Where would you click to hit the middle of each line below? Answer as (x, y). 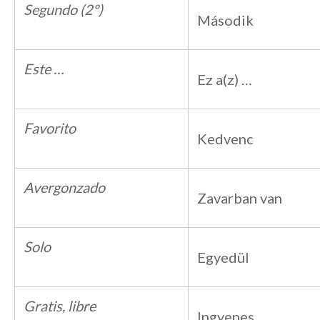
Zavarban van (240, 198)
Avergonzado (64, 187)
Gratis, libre (60, 306)
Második (225, 20)
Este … (44, 69)
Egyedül (223, 257)
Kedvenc (225, 139)
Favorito (50, 128)
